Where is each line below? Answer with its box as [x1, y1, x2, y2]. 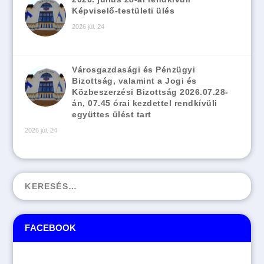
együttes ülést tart [72, 110, 151, 120]
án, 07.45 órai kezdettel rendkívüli [72, 98, 217, 108]
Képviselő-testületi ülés [72, 6, 175, 16]
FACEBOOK [25, 223, 77, 233]
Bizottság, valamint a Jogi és [72, 76, 197, 86]
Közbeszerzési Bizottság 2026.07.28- [72, 87, 229, 97]
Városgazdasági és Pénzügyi [72, 65, 196, 75]
